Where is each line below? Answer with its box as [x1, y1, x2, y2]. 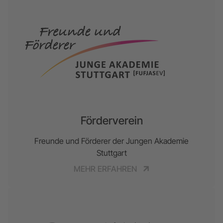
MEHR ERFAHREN [73, 163, 139, 174]
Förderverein [80, 113, 143, 127]
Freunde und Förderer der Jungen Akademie [34, 135, 189, 146]
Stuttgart [96, 147, 127, 158]
